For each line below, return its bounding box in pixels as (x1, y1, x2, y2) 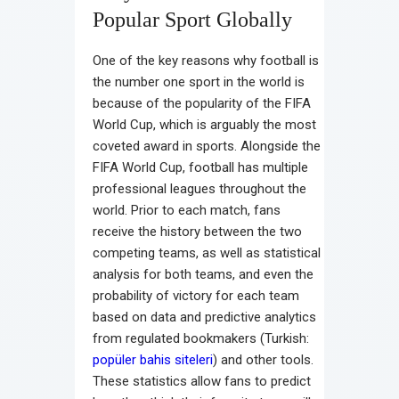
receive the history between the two (93, 223, 302, 240)
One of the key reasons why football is (93, 52, 319, 69)
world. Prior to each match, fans (93, 201, 281, 218)
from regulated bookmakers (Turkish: (93, 330, 309, 346)
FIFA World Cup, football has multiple (93, 159, 308, 175)
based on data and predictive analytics (93, 308, 316, 325)
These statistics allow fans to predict (93, 372, 311, 389)
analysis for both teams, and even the (93, 265, 313, 282)
